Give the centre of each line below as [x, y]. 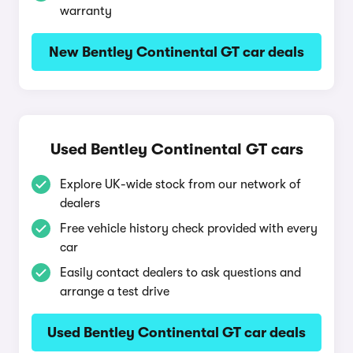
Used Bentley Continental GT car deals [176, 333]
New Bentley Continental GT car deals [176, 52]
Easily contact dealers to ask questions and [180, 273]
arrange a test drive [115, 292]
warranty [86, 11]
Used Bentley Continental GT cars [176, 149]
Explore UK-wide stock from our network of [180, 184]
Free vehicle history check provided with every [189, 229]
